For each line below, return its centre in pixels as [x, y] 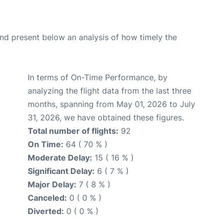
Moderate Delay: [60, 158]
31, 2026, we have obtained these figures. [106, 117]
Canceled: [47, 198]
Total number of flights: [73, 131]
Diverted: [46, 211]
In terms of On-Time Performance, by [98, 77]
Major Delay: [52, 184]
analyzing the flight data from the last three [110, 91]
